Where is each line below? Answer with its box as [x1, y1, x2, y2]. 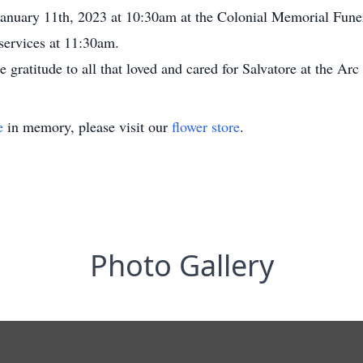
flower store [172, 117, 240, 136]
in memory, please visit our [3, 117, 172, 136]
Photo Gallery [89, 246, 274, 285]
